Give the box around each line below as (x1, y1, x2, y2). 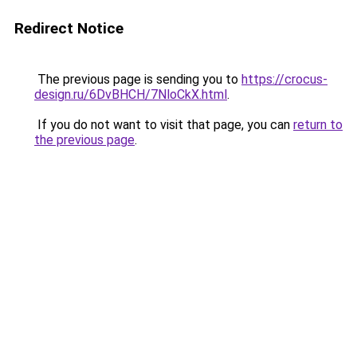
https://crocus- (241, 72, 328, 87)
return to (293, 117, 343, 132)
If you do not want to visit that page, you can (34, 117, 293, 132)
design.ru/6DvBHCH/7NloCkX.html (34, 87, 227, 102)
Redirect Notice (14, 19, 124, 37)
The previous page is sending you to (34, 72, 241, 87)
